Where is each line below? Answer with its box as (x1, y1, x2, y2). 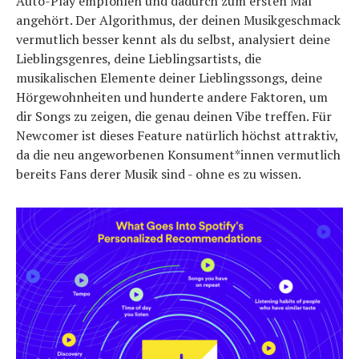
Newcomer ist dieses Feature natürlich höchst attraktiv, (16, 127, 338, 144)
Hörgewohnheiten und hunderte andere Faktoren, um (16, 88, 328, 106)
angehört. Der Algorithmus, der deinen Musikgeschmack (16, 11, 341, 29)
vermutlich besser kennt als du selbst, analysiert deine (16, 30, 330, 48)
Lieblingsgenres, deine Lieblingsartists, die (16, 50, 261, 67)
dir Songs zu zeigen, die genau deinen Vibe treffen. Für (16, 107, 332, 125)
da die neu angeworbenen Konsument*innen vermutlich (16, 146, 341, 163)
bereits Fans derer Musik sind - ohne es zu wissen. (16, 165, 301, 183)
